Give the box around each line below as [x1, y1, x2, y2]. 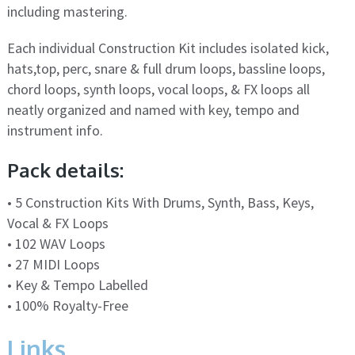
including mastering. [6, 2, 128, 21]
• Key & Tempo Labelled [6, 276, 148, 295]
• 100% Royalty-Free [6, 296, 128, 315]
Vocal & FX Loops [6, 214, 109, 233]
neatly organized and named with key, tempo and [6, 101, 300, 120]
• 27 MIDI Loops [6, 255, 100, 274]
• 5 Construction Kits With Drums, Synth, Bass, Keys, [6, 193, 314, 212]
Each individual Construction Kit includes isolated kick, [6, 39, 329, 58]
